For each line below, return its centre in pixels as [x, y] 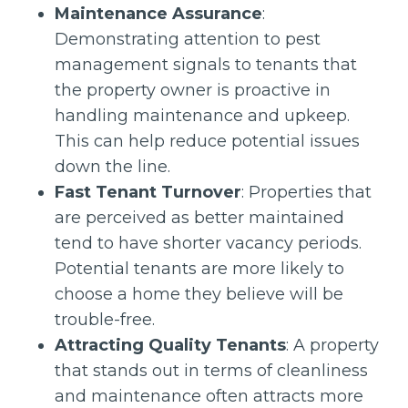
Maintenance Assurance [158, 14]
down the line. [112, 167]
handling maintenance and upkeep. [202, 116]
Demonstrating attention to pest [188, 39]
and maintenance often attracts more [209, 396]
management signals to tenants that [206, 65]
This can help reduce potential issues [207, 141]
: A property [332, 345]
